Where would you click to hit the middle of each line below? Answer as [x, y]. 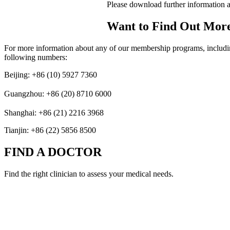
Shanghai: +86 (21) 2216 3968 [54, 113]
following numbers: [36, 57]
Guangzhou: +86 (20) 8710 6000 [58, 94]
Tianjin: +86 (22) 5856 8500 [50, 130]
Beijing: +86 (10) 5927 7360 [51, 75]
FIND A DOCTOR [53, 152]
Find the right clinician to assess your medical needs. [89, 174]
